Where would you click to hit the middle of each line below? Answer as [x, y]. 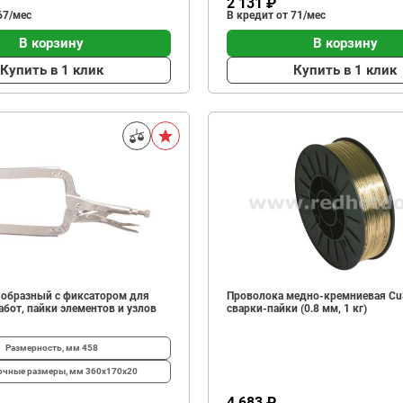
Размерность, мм [43, 348]
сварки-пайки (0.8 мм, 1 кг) [296, 309]
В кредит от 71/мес [276, 15]
